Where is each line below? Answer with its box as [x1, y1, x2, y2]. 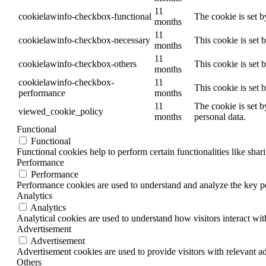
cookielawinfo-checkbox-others [18, 58, 137, 69]
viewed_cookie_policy [18, 106, 103, 116]
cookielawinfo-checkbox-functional [18, 11, 151, 21]
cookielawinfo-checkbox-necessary [18, 34, 150, 45]
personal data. [194, 111, 246, 122]
